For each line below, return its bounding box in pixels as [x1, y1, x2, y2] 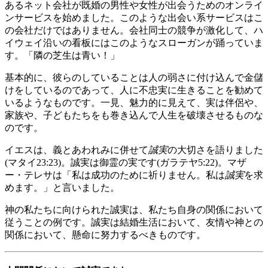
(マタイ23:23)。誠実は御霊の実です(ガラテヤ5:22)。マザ [5, 157, 246, 168]
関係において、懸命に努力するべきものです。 [5, 230, 206, 240]
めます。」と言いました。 [5, 182, 120, 193]
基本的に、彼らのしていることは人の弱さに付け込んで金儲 [5, 72, 263, 83]
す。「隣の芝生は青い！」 [5, 50, 120, 61]
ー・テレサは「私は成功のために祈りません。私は [5, 170, 225, 181]
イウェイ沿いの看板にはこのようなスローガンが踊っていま [5, 38, 263, 48]
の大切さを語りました [167, 145, 263, 156]
